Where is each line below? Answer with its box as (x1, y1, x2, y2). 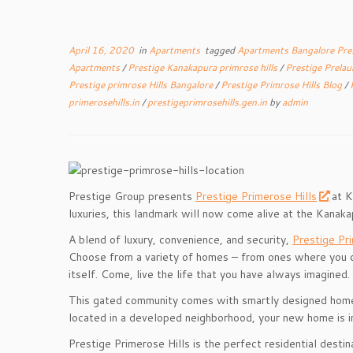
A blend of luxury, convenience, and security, (69, 231, 292, 247)
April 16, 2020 (69, 43, 134, 57)
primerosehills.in (69, 95, 142, 109)
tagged (203, 43, 237, 57)
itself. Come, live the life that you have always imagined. (69, 266, 350, 282)
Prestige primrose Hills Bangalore (69, 78, 215, 91)
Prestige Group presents (69, 188, 195, 204)
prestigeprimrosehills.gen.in (147, 95, 269, 109)
